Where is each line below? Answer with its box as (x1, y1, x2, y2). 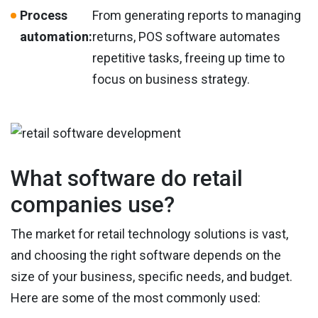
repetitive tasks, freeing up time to (92, 50, 285, 65)
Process (20, 7, 67, 23)
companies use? (11, 191, 175, 218)
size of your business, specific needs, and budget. (11, 268, 292, 284)
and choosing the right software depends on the (11, 247, 281, 263)
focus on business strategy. (92, 71, 250, 87)
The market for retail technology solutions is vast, (11, 226, 288, 241)
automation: (20, 28, 92, 44)
